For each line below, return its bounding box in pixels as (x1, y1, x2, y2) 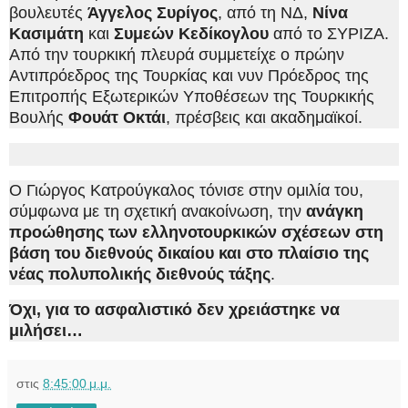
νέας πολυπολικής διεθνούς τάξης (9, 264, 270, 283)
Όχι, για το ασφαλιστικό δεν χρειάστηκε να (9, 300, 340, 319)
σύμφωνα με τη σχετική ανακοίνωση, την (9, 201, 306, 220)
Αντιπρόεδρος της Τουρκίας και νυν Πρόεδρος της (9, 66, 369, 86)
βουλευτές (9, 4, 87, 23)
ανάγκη (306, 201, 363, 220)
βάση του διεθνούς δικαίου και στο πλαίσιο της (9, 243, 369, 262)
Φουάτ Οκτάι (68, 108, 166, 127)
